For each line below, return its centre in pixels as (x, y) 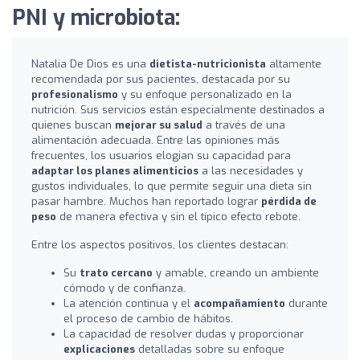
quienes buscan (73, 125)
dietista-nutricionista (208, 63)
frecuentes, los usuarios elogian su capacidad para (161, 155)
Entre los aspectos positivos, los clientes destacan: (160, 244)
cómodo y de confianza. (125, 288)
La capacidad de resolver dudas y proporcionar (184, 333)
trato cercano (116, 272)
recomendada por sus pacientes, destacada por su (161, 79)
